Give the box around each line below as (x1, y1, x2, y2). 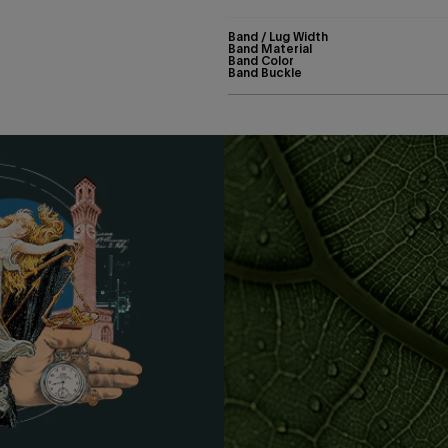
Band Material (228, 40, 312, 57)
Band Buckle (228, 64, 302, 81)
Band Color (228, 52, 294, 69)
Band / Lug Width (228, 28, 328, 45)
